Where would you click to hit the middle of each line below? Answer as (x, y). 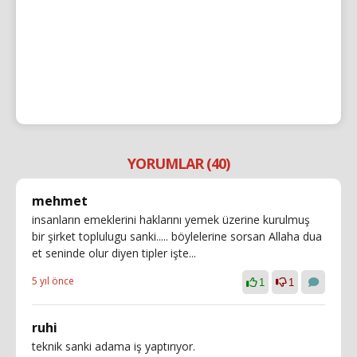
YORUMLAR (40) (178, 163)
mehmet (60, 200)
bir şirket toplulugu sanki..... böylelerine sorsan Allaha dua (177, 236)
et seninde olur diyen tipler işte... (114, 253)
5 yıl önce (53, 280)
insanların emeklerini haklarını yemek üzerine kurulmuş (171, 219)
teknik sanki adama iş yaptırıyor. (114, 346)
